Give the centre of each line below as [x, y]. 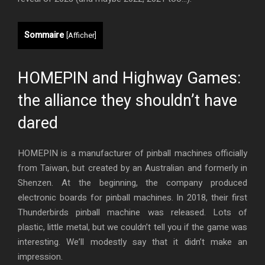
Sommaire [44, 35]
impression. [40, 256]
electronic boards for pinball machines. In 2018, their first [132, 197]
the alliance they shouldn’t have [127, 100]
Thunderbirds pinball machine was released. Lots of [132, 212]
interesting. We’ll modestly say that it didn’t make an [132, 242]
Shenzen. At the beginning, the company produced [132, 182]
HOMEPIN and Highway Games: [129, 78]
